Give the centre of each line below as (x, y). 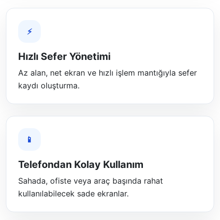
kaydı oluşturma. (49, 85)
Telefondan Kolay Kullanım (81, 165)
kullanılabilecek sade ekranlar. (73, 193)
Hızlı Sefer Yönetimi (64, 56)
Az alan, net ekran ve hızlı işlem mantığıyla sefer (108, 73)
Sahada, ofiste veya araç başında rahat (91, 181)
